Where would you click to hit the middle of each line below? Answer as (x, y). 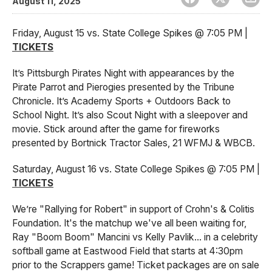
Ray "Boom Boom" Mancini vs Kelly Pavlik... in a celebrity (135, 237)
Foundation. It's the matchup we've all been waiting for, (129, 223)
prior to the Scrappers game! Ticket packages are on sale (136, 265)
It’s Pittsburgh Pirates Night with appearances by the (123, 73)
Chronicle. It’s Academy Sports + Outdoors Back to (121, 101)
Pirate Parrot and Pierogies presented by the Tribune (123, 87)
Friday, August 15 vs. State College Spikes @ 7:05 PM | (130, 33)
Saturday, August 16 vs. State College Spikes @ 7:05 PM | (136, 169)
